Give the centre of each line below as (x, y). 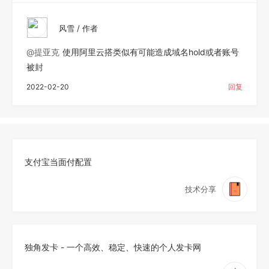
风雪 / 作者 (78, 28)
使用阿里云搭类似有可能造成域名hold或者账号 (151, 52)
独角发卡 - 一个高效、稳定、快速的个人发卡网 (113, 247)
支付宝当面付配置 (58, 162)
